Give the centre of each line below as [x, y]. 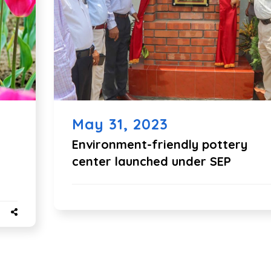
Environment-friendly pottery [160, 144]
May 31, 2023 [120, 124]
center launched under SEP [152, 161]
